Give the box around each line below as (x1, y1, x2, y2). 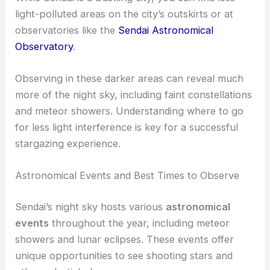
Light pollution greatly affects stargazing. (15, 54, 207, 66)
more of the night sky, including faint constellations (15, 183, 253, 196)
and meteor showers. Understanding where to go (15, 199, 244, 212)
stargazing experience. (15, 232, 121, 245)
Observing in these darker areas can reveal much (15, 167, 244, 180)
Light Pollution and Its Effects (15, 23, 152, 36)
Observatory (15, 134, 74, 147)
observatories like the (15, 118, 119, 131)
